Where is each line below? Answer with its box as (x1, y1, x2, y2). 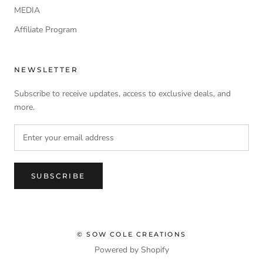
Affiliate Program (14, 23, 77, 35)
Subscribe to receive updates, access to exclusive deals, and (14, 87, 231, 99)
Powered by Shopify (94, 244, 169, 255)
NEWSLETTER (14, 65, 78, 74)
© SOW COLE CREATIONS (77, 230, 186, 238)
